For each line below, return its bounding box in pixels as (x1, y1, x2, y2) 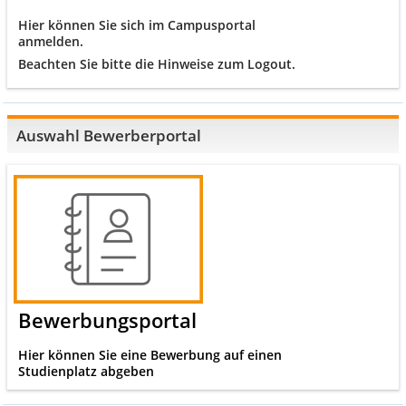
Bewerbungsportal (17, 305, 197, 334)
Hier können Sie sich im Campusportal (17, 15, 256, 34)
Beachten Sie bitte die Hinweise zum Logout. (17, 54, 295, 72)
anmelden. (17, 32, 83, 50)
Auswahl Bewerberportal (16, 124, 201, 146)
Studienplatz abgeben (17, 362, 154, 380)
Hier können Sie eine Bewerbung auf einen (17, 345, 282, 363)
